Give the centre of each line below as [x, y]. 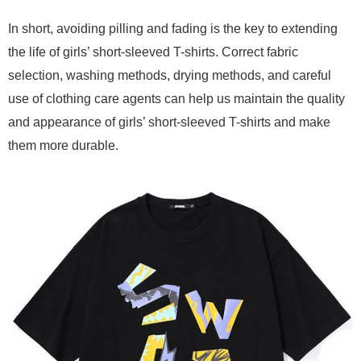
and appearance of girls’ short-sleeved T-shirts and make [169, 122]
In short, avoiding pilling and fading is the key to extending [173, 29]
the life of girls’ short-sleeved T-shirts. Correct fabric [153, 52]
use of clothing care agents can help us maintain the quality [176, 99]
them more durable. [63, 145]
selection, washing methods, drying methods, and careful [170, 75]
